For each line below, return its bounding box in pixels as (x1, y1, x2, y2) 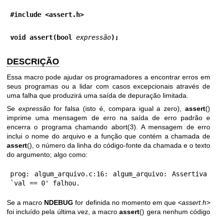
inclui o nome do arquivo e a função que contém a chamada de (7, 132, 210, 140)
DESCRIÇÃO (7, 57, 59, 66)
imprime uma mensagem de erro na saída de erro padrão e (7, 113, 210, 122)
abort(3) (111, 123, 136, 131)
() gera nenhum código (139, 207, 211, 216)
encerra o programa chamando (7, 123, 111, 131)
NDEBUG (44, 198, 74, 206)
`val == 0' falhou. (10, 179, 80, 187)
